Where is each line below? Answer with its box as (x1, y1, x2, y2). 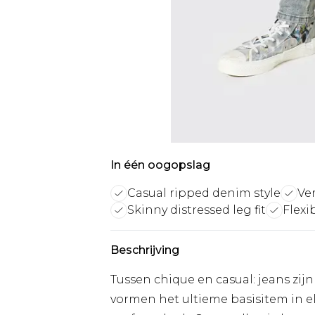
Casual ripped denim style (127, 186, 281, 200)
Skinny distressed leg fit (127, 203, 266, 217)
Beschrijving (110, 243, 179, 257)
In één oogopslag (110, 158, 210, 172)
